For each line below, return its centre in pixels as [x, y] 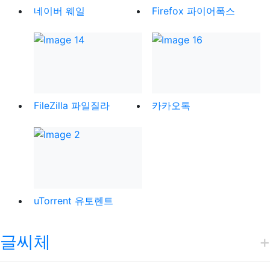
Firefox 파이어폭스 [193, 11]
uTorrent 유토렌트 [74, 200]
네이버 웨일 [59, 11]
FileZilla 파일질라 [72, 106]
